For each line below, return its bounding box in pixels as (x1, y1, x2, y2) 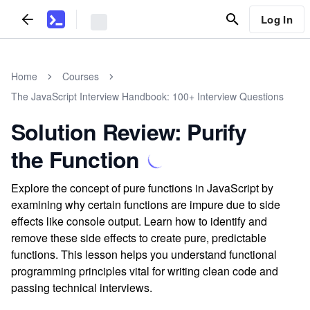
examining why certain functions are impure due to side (11, 197, 280, 212)
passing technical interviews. (11, 280, 152, 295)
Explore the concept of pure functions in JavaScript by (11, 180, 273, 196)
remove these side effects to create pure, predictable (11, 230, 266, 246)
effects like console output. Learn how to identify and (11, 213, 267, 229)
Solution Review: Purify (11, 116, 247, 147)
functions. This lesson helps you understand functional (11, 246, 277, 262)
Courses (62, 69, 99, 83)
